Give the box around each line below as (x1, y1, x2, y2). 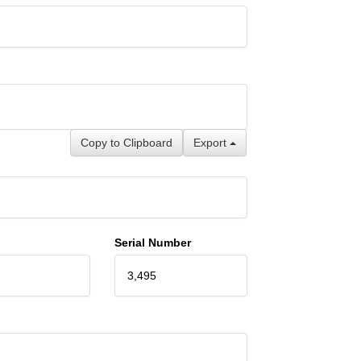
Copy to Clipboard (80, 135, 172, 149)
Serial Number (114, 235, 191, 249)
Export (193, 135, 230, 149)
